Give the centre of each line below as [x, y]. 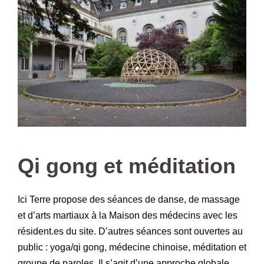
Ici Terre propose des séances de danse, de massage [129, 200]
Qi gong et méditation [127, 166]
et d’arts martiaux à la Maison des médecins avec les [128, 216]
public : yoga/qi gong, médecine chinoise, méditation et [132, 247]
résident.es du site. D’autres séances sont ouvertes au [130, 232]
